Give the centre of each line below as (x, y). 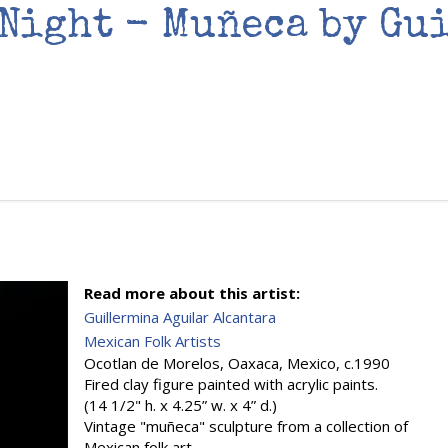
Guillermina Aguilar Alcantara (180, 317)
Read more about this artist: (194, 293)
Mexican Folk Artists (152, 341)
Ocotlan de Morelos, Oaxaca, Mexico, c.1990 (237, 363)
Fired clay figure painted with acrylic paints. (231, 384)
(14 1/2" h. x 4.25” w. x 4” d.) (180, 405)
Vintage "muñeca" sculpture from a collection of (246, 426)
